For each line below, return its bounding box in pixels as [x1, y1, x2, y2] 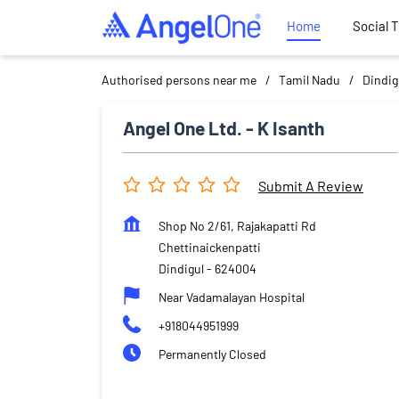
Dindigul [159, 260, 204, 276]
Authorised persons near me [102, 71, 256, 87]
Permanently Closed [159, 346, 266, 362]
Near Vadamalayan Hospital [159, 289, 305, 305]
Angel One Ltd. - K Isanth [123, 116, 324, 139]
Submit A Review [258, 177, 363, 195]
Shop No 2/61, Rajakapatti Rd [159, 217, 316, 233]
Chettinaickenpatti [159, 239, 261, 255]
